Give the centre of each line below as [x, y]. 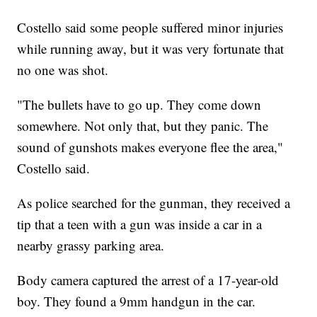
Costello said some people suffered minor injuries [150, 27]
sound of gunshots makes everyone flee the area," [150, 146]
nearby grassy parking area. [91, 245]
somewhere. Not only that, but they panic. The [143, 125]
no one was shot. [63, 69]
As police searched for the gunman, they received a [154, 202]
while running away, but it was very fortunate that [151, 48]
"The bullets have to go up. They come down [139, 104]
